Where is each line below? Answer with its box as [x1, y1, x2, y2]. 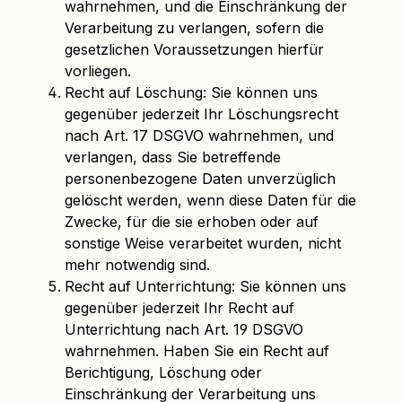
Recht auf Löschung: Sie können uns [65, 83, 318, 101]
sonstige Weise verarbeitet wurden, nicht [65, 234, 341, 252]
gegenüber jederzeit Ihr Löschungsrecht [65, 105, 338, 123]
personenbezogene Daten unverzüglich [65, 170, 336, 188]
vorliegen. [65, 62, 131, 80]
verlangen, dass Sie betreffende [65, 148, 281, 166]
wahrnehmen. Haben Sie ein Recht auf [65, 342, 329, 360]
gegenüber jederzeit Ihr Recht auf [65, 299, 294, 317]
